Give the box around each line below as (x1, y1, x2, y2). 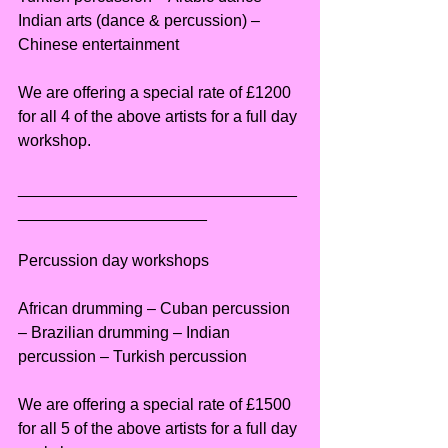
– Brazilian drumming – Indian (18, 324, 234, 342)
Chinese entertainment (18, 36, 179, 54)
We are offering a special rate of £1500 (18, 396, 295, 414)
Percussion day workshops (18, 252, 209, 270)
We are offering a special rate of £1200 (18, 84, 295, 102)
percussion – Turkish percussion (18, 348, 247, 366)
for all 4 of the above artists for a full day (18, 108, 301, 126)
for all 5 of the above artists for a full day (18, 420, 301, 438)
